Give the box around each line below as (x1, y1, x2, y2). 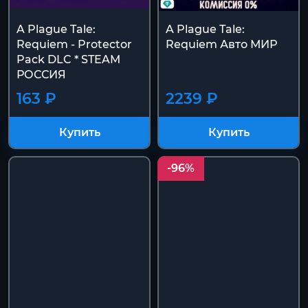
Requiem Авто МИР (166, 38, 277, 51)
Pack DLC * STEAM (16, 53, 120, 66)
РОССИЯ (16, 68, 66, 81)
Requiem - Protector (16, 38, 132, 51)
